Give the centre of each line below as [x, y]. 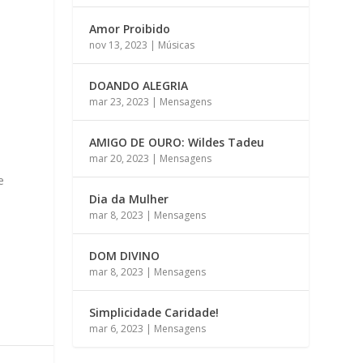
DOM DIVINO [125, 255]
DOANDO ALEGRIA [139, 85]
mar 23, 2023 [120, 101]
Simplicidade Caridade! [154, 312]
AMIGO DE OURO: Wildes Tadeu [177, 142]
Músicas [177, 45]
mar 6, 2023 [117, 328]
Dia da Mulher [129, 199]
